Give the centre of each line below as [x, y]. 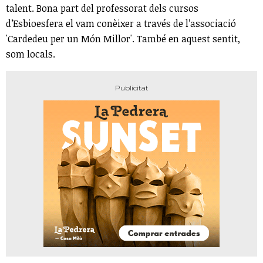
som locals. [31, 54]
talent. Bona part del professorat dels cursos [102, 8]
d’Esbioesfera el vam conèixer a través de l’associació [121, 23]
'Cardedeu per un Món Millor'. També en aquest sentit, [123, 38]
